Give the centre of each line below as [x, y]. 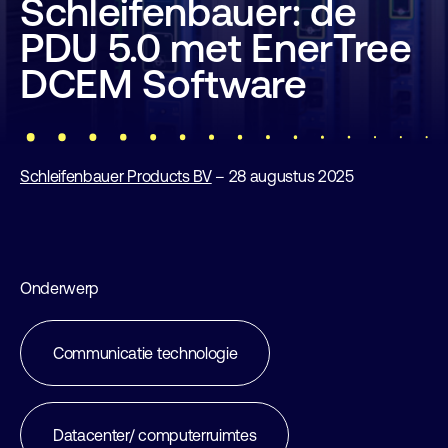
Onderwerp [60, 288]
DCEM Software [163, 83]
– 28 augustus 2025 [282, 176]
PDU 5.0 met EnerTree [216, 47]
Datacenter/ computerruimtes [155, 435]
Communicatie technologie [145, 353]
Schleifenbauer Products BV [116, 176]
